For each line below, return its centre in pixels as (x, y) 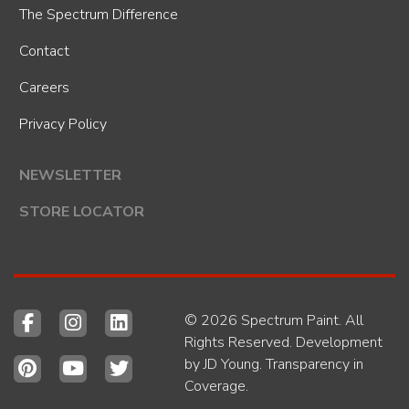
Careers (44, 88)
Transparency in (314, 365)
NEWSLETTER (70, 176)
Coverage (215, 387)
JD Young (231, 365)
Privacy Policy (63, 125)
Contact (44, 52)
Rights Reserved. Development (283, 343)
